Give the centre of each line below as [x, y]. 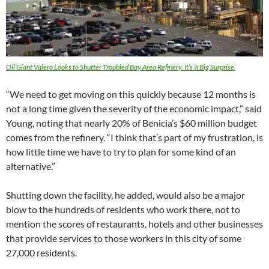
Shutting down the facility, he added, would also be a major [125, 195]
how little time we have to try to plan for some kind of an [121, 151]
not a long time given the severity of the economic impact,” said [134, 108]
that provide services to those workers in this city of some [124, 238]
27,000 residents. [41, 252]
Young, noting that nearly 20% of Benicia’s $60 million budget [131, 122]
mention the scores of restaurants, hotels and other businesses [134, 223]
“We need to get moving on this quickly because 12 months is [131, 94]
